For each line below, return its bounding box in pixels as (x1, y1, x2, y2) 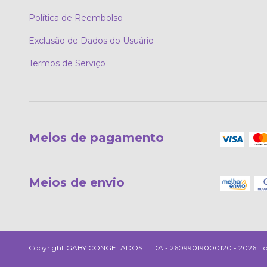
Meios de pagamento (29, 131, 164, 145)
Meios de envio (29, 175, 125, 190)
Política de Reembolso (29, 13, 123, 24)
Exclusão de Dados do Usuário (29, 35, 154, 46)
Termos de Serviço (29, 58, 105, 69)
